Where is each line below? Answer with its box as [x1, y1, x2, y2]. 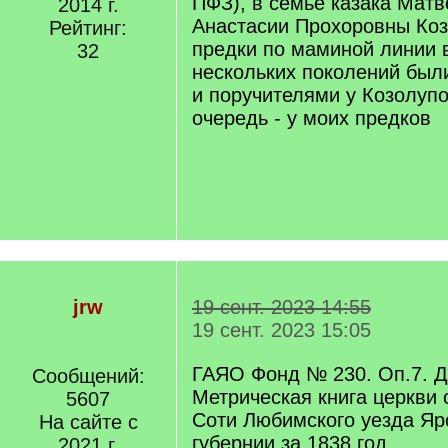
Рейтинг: [49, 17, 127, 39]
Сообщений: [31, 365, 145, 387]
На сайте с [38, 411, 138, 433]
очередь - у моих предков [192, 107, 431, 129]
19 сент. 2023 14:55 [192, 296, 371, 318]
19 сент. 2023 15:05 [192, 319, 371, 341]
